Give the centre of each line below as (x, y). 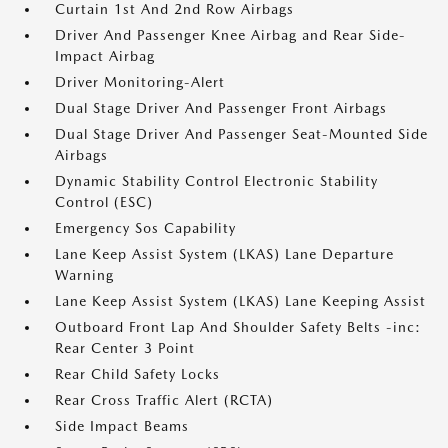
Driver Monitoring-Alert (140, 82)
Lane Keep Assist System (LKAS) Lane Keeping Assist (240, 301)
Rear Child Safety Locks (137, 374)
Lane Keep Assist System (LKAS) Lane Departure (224, 254)
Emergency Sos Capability (145, 228)
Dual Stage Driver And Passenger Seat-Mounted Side (241, 134)
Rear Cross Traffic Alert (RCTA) (164, 400)
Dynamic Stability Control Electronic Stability (216, 181)
